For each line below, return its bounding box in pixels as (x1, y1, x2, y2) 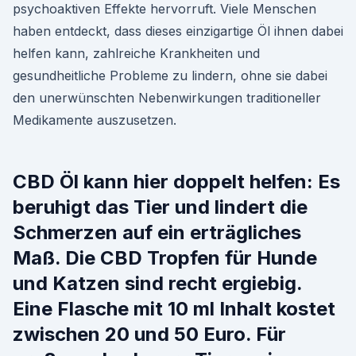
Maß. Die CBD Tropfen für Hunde (13, 246, 317, 269)
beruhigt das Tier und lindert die (13, 195, 308, 219)
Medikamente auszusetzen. (13, 112, 176, 128)
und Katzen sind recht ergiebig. (13, 272, 302, 295)
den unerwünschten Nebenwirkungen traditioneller (13, 90, 321, 106)
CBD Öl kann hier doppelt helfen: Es (13, 170, 340, 193)
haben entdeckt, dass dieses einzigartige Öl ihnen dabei (13, 23, 343, 39)
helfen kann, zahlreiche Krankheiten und (13, 45, 260, 61)
